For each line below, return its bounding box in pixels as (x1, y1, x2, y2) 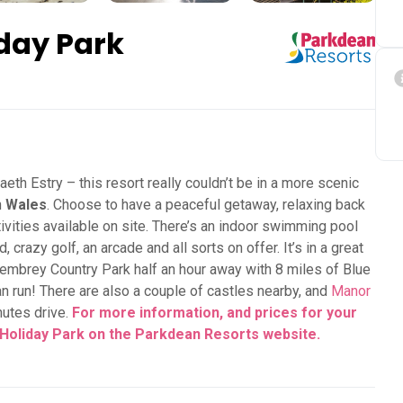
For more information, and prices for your (72, 304, 357, 322)
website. (263, 326, 320, 344)
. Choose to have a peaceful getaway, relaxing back (47, 196, 365, 214)
